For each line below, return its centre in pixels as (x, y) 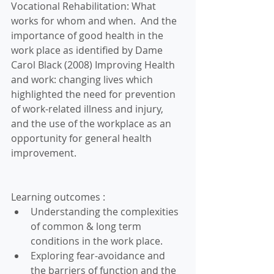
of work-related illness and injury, (88, 109)
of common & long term (87, 226)
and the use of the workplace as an (92, 124)
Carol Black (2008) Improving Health (94, 65)
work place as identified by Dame (88, 50)
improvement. (44, 153)
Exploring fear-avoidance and (99, 256)
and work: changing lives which (83, 80)
